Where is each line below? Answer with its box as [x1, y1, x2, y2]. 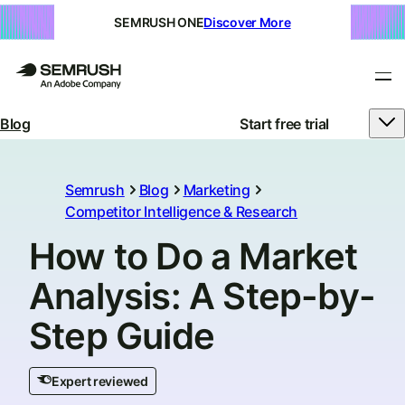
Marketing [183, 181, 250, 199]
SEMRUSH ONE [114, 14, 204, 30]
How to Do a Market [29, 234, 358, 278]
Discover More [203, 14, 291, 30]
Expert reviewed [52, 373, 148, 389]
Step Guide [29, 314, 214, 358]
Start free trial [240, 114, 329, 133]
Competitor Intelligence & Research [65, 202, 298, 221]
